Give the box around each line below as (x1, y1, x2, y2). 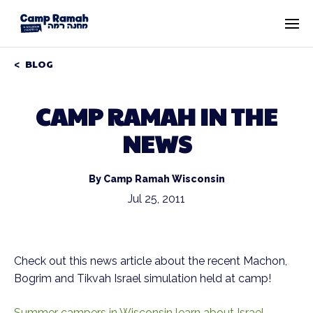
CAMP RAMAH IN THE (36, 99, 277, 133)
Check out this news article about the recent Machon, (14, 254, 287, 268)
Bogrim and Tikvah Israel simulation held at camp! (14, 272, 271, 285)
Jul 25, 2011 (128, 192, 185, 205)
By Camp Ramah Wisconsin (88, 173, 225, 184)
